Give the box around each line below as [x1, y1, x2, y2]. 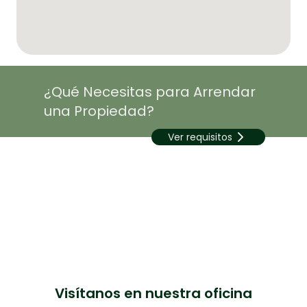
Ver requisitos [168, 130, 232, 144]
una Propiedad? [44, 101, 154, 121]
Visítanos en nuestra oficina [55, 283, 252, 303]
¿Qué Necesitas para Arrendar [44, 82, 256, 101]
